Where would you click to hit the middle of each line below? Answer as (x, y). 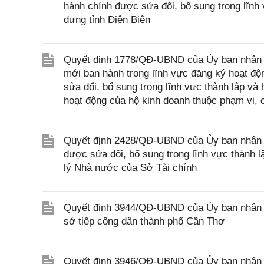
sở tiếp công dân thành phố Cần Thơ (144, 221)
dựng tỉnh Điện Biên (107, 20)
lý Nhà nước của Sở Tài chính (130, 168)
